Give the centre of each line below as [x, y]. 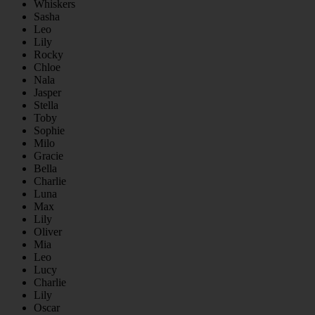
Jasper [47, 93]
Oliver [48, 232]
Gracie [49, 156]
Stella [46, 105]
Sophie [49, 131]
